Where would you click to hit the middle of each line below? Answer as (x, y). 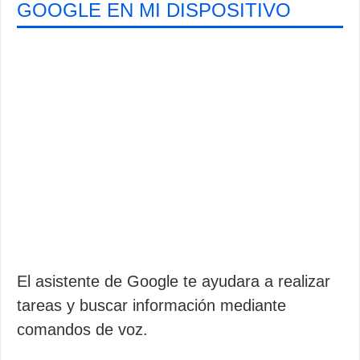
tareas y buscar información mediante (151, 305)
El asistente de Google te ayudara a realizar (174, 281)
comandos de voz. (82, 329)
